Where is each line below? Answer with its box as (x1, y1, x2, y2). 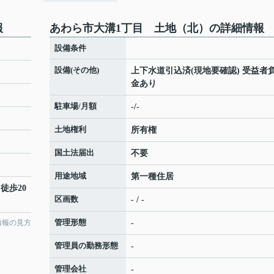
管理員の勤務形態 (54, 241, 118, 251)
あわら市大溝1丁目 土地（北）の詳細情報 (50, 22, 264, 35)
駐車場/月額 (54, 102, 97, 111)
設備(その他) (54, 65, 99, 75)
